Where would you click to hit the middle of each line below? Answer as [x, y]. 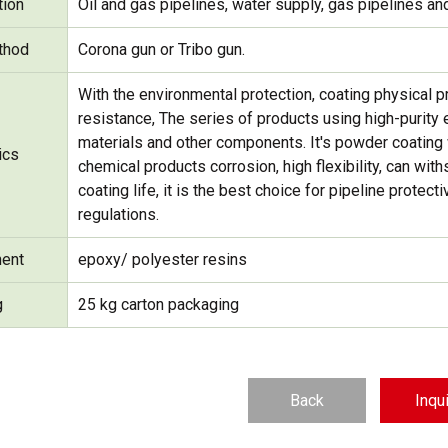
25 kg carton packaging [159, 305]
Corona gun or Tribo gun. [162, 50]
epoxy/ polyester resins [163, 260]
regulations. [119, 215]
